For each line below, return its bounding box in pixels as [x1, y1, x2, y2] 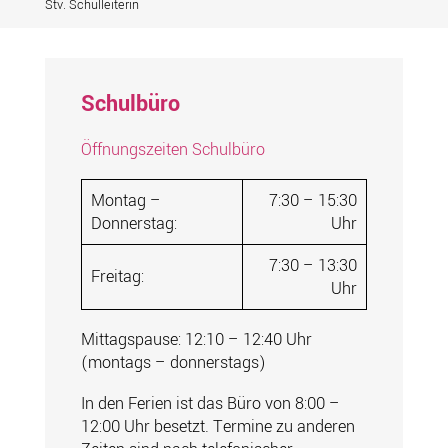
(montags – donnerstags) [80, 351, 266, 375]
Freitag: [90, 265, 144, 289]
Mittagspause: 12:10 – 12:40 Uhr [80, 328, 312, 352]
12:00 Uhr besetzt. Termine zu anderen [80, 415, 355, 439]
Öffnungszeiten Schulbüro [80, 138, 265, 162]
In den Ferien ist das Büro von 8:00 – [80, 392, 340, 416]
